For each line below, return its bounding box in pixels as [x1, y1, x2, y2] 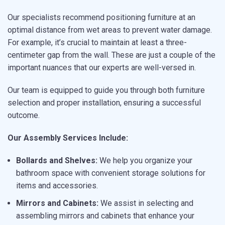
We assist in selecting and [98, 198, 193, 208]
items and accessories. [16, 180, 98, 190]
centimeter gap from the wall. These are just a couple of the [8, 50, 215, 60]
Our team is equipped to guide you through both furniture [8, 85, 205, 95]
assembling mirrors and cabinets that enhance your [16, 210, 194, 220]
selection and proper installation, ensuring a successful [8, 97, 201, 107]
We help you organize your [97, 155, 192, 165]
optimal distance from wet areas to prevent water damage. [8, 25, 212, 35]
